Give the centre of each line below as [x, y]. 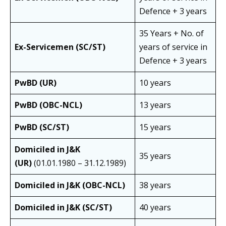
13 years [155, 105]
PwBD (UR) [36, 83]
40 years [155, 208]
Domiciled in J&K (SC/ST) [63, 208]
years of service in [173, 47]
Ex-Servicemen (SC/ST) [60, 47]
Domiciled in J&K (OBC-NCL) [70, 185]
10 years [155, 83]
